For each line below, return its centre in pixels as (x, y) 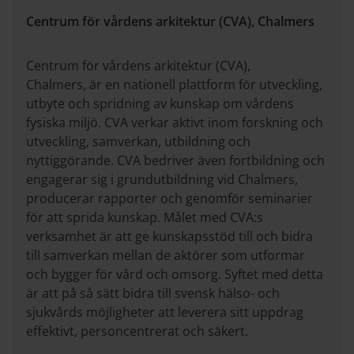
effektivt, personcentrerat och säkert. (137, 331)
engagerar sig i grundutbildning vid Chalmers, (162, 179)
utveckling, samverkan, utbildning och (138, 141)
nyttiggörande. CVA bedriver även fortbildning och (175, 160)
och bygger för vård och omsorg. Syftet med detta (175, 274)
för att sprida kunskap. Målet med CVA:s (145, 217)
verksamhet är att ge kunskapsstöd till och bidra (169, 236)
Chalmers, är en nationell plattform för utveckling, (174, 84)
